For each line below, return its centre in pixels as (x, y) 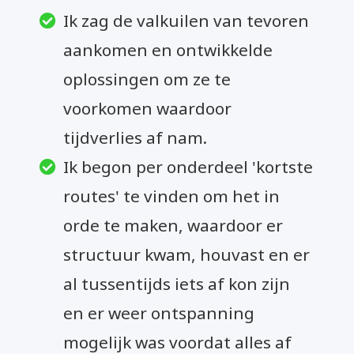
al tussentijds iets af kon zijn (177, 283)
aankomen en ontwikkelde (168, 49)
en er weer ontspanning (159, 313)
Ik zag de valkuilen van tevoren (186, 20)
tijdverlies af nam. (136, 137)
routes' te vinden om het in (172, 196)
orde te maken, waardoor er (173, 225)
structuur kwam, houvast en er (187, 254)
